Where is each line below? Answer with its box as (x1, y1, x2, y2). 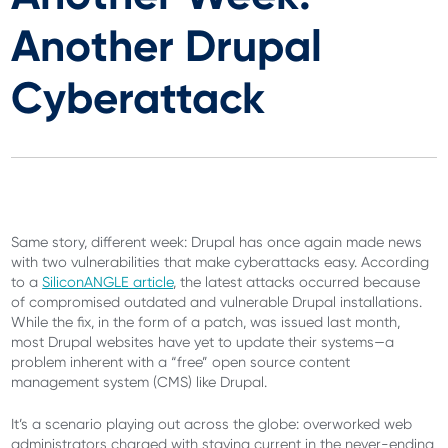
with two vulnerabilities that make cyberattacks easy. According (11, 254, 430, 271)
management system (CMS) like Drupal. (11, 374, 268, 391)
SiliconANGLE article (42, 274, 174, 291)
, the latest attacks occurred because (173, 274, 421, 291)
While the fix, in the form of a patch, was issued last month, (11, 314, 401, 331)
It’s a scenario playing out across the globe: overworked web (11, 416, 413, 433)
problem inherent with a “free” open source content (11, 354, 351, 371)
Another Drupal (11, 19, 323, 73)
